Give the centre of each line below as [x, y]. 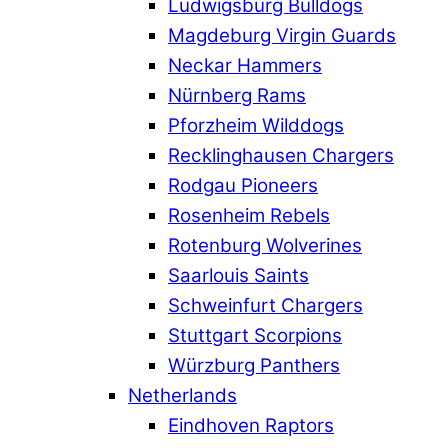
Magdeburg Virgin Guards [282, 36]
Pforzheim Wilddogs [256, 126]
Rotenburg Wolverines [265, 246]
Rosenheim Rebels [249, 216]
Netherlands [182, 396]
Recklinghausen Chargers [281, 156]
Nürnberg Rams [237, 96]
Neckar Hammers [245, 66]
